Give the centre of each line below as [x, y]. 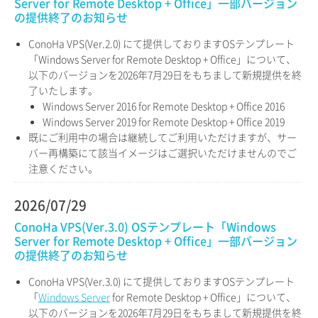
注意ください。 [63, 168]
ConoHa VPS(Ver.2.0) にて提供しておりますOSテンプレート [161, 43]
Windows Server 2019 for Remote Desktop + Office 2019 [164, 121]
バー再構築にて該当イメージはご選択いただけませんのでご [163, 153]
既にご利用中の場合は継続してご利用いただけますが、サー [163, 137]
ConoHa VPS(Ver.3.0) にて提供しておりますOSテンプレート [161, 281]
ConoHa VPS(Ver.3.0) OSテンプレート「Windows [145, 226]
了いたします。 [63, 90]
